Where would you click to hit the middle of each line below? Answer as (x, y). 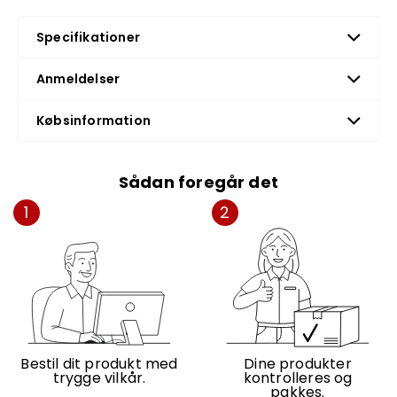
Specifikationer (88, 37)
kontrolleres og (298, 378)
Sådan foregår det (198, 182)
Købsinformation (93, 121)
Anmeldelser (78, 79)
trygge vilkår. (99, 378)
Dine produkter (298, 364)
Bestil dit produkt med (99, 364)
